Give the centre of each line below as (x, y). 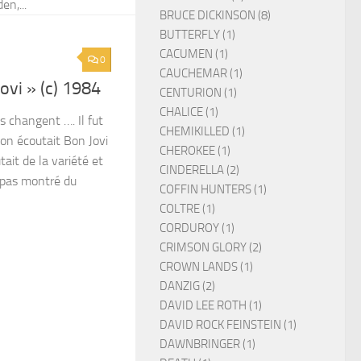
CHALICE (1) (189, 112)
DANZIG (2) (187, 286)
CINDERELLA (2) (199, 170)
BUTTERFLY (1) (197, 35)
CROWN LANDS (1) (206, 267)
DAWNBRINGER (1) (207, 344)
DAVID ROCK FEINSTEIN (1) (228, 325)
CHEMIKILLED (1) (202, 131)
